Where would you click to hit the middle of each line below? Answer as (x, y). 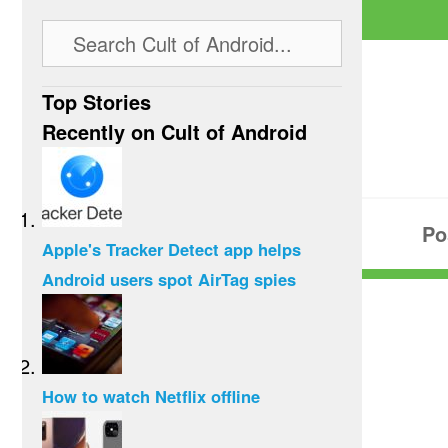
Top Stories (96, 101)
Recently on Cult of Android (174, 131)
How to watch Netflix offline (151, 396)
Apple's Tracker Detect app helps (171, 249)
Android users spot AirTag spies (169, 279)
